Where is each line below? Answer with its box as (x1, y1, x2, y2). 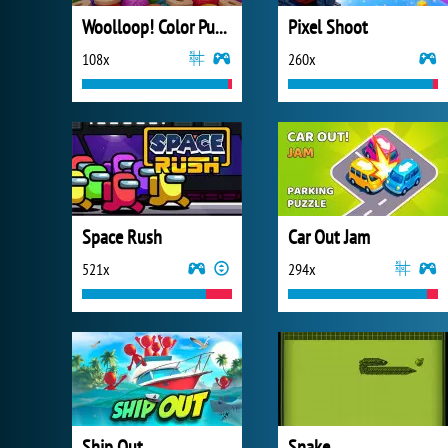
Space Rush (82, 224, 162, 250)
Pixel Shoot (288, 14, 368, 40)
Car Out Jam (288, 224, 370, 250)
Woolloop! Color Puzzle (215, 14, 227, 40)
